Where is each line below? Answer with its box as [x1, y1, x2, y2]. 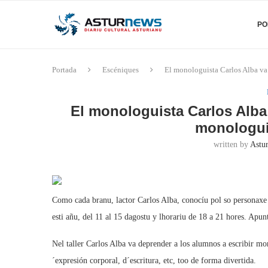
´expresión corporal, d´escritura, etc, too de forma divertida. [52, 256, 256, 265]
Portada [52, 65, 77, 74]
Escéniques [102, 65, 139, 74]
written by [214, 140, 251, 149]
